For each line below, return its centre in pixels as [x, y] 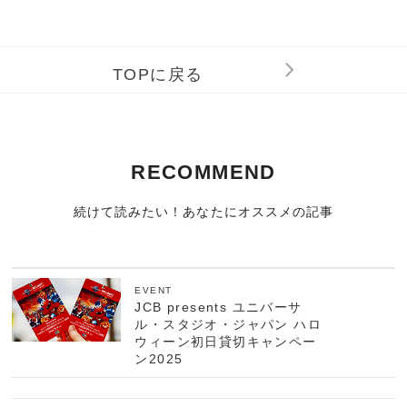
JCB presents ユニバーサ [218, 308]
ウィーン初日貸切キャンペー [226, 342]
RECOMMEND [203, 173]
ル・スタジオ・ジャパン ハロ [228, 325]
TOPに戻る [158, 75]
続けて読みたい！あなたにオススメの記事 [203, 212]
